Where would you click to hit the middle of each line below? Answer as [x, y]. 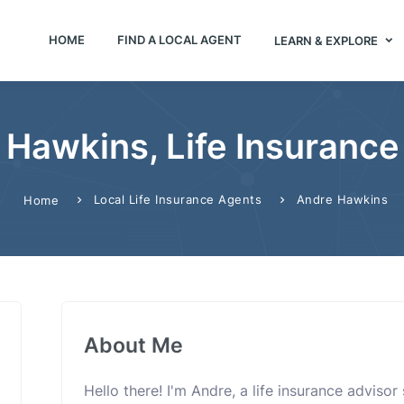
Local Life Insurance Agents [177, 199]
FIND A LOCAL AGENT [179, 39]
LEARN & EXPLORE [327, 40]
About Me [133, 345]
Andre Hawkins [342, 199]
